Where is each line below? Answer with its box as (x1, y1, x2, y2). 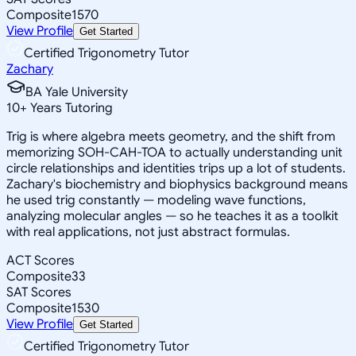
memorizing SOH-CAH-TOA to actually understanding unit (6, 144, 342, 161)
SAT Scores (6, 284, 72, 300)
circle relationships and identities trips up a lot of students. (6, 160, 346, 176)
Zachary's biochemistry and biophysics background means (6, 176, 348, 192)
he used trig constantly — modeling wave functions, (6, 192, 306, 208)
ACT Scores (6, 252, 75, 269)
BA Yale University (25, 83, 128, 100)
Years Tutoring (27, 99, 113, 116)
